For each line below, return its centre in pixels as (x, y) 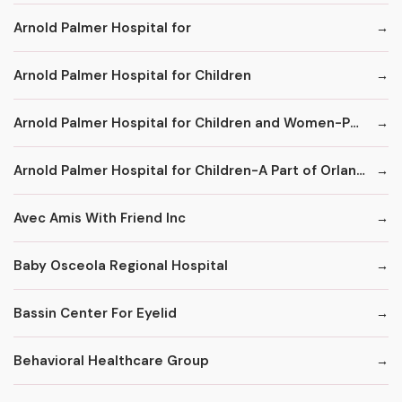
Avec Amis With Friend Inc (100, 218)
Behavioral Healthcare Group (111, 360)
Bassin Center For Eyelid (95, 313)
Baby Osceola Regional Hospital (121, 265)
